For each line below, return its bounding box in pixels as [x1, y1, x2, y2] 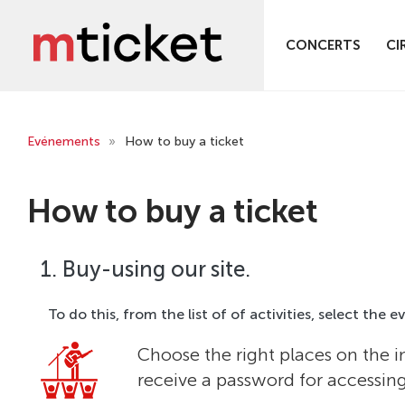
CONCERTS [286, 36, 361, 53]
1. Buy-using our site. [41, 255, 250, 282]
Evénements [27, 134, 104, 149]
